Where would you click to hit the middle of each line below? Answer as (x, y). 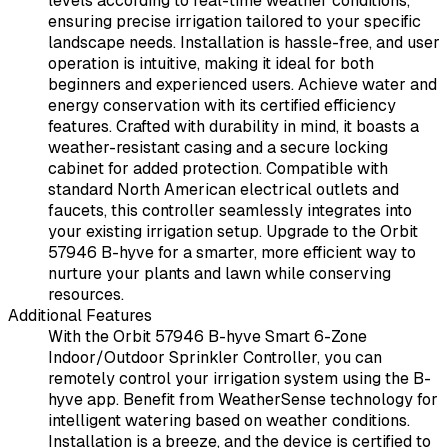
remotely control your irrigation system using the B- (239, 379)
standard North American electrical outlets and (223, 190)
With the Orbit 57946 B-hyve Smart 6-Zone (207, 337)
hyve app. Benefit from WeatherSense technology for (243, 400)
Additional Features (80, 316)
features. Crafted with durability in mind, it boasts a (233, 127)
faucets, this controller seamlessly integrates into (230, 211)
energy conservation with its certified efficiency (222, 106)
